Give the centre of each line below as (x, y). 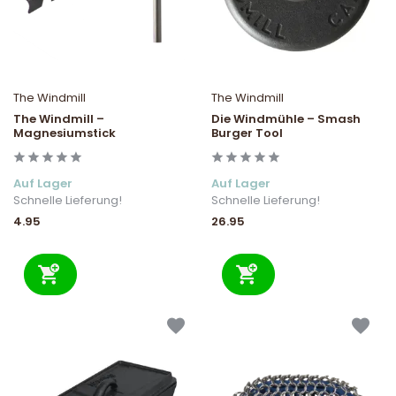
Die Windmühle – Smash (286, 118)
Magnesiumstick (65, 133)
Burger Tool (247, 133)
